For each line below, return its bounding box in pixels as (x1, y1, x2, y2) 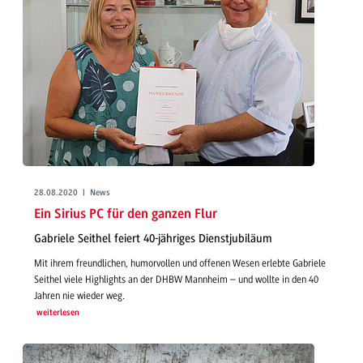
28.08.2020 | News (34, 188, 110, 198)
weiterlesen (36, 309, 79, 318)
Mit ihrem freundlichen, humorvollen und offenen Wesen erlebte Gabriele (34, 258, 326, 270)
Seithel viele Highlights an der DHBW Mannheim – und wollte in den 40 (34, 274, 318, 286)
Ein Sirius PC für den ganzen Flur (34, 207, 217, 222)
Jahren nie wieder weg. (34, 290, 125, 302)
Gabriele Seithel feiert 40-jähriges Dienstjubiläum (34, 231, 272, 246)
